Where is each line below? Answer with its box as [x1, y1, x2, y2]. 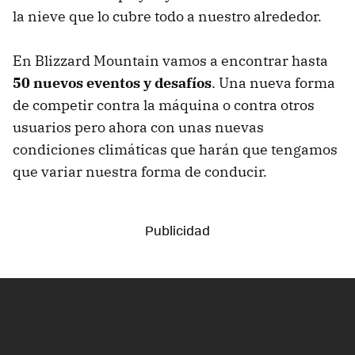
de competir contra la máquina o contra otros [13, 95, 315, 114]
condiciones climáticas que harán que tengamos [13, 139, 338, 158]
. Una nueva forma [212, 73, 335, 92]
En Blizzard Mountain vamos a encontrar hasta [13, 51, 328, 70]
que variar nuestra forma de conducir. [13, 162, 267, 181]
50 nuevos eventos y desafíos [13, 73, 212, 92]
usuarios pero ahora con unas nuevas [13, 117, 264, 136]
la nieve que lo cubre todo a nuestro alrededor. [13, 6, 322, 25]
